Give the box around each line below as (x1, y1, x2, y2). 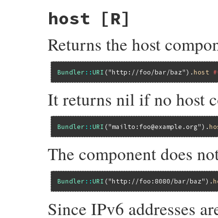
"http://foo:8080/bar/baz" (108, 177, 206, 185)
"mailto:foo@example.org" (108, 123, 202, 131)
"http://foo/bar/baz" (108, 68, 186, 76)
